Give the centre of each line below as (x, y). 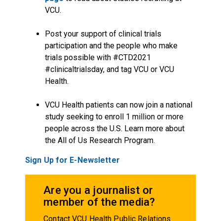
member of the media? (99, 202)
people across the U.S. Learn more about (114, 128)
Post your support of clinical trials (103, 34)
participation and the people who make (111, 45)
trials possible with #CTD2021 (98, 57)
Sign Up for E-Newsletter (72, 160)
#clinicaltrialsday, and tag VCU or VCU (109, 69)
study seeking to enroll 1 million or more (114, 116)
